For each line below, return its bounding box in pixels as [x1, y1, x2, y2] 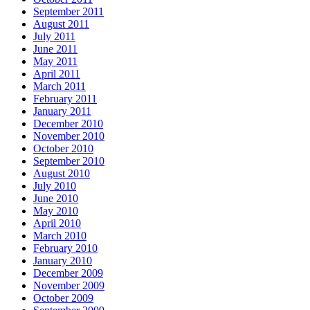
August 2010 [33, 167, 90, 180]
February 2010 [33, 242, 98, 255]
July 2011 [33, 30, 75, 43]
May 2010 [33, 205, 78, 217]
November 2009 [33, 280, 104, 292]
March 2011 [33, 80, 86, 93]
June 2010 [33, 192, 78, 205]
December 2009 [33, 267, 103, 280]
